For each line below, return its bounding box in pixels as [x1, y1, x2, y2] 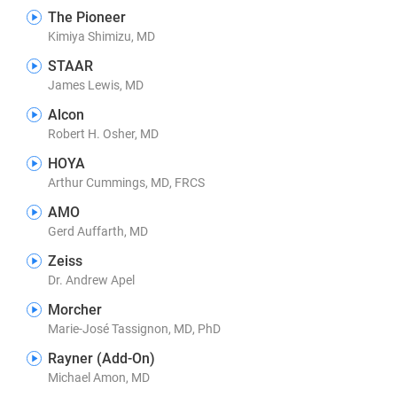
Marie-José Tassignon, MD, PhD [48, 320, 221, 337]
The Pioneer [48, 7, 126, 26]
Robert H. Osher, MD [48, 125, 159, 142]
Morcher [48, 300, 102, 318]
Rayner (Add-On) [48, 348, 155, 367]
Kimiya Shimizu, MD [48, 27, 155, 44]
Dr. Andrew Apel [48, 271, 135, 288]
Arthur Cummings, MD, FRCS [48, 174, 205, 191]
